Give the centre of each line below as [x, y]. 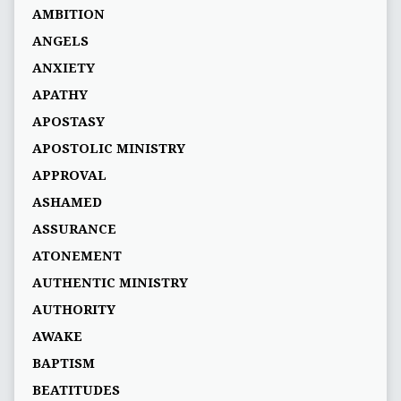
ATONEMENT [77, 256]
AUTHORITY [73, 310]
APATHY [60, 95]
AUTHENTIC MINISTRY [110, 283]
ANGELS [60, 42]
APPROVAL [69, 176]
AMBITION [68, 15]
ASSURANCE [74, 230]
